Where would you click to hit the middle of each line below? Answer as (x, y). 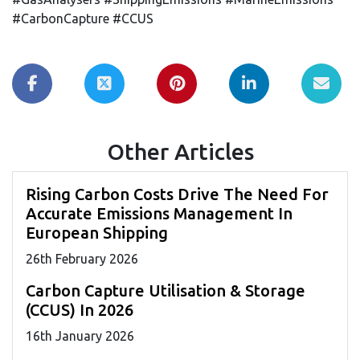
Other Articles (180, 151)
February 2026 (95, 258)
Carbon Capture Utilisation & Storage (166, 290)
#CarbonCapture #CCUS (83, 19)
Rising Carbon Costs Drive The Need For (177, 194)
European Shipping (97, 232)
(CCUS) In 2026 (80, 309)
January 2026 (93, 335)
